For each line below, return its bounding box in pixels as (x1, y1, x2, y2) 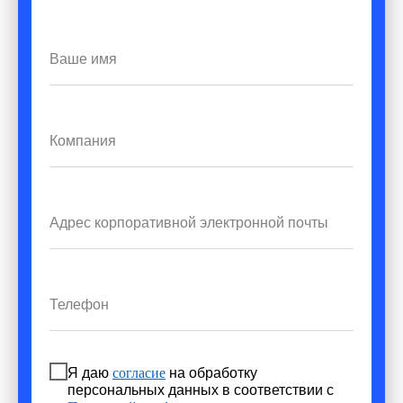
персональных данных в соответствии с (67, 382, 334, 399)
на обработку (166, 365, 257, 381)
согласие (112, 365, 166, 381)
